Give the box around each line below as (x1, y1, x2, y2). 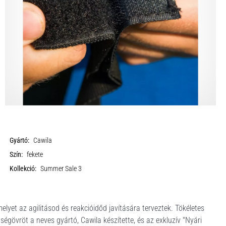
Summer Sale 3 (40, 164, 82, 173)
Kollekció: (10, 164, 37, 173)
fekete (27, 150, 43, 159)
